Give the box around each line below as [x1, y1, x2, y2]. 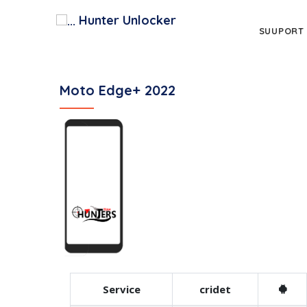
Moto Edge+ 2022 [60, 82, 175, 99]
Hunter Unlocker [75, 12, 177, 28]
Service [102, 282, 140, 296]
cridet [199, 282, 231, 296]
